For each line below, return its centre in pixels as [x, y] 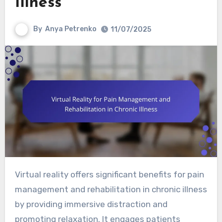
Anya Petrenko [71, 29]
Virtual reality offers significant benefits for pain [17, 174]
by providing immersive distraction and [91, 204]
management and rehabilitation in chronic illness [111, 189]
